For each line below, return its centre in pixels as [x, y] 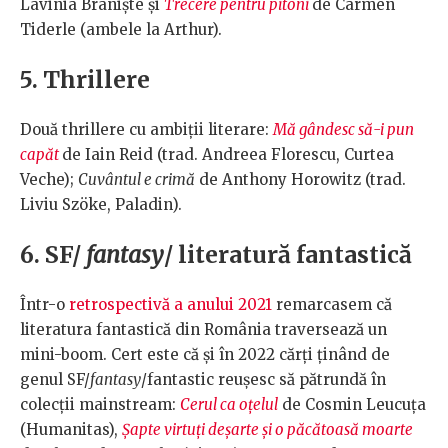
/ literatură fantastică [290, 255]
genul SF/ [55, 380]
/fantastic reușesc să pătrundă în [263, 380]
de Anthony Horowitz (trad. [300, 180]
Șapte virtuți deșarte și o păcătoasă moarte [267, 430]
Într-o [44, 305]
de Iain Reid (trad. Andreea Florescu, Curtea [228, 155]
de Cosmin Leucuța [352, 405]
